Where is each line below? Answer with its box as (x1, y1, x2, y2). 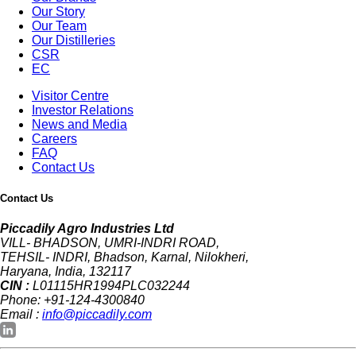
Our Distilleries (32, 33, 115, 47)
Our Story (32, 4, 85, 18)
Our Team (32, 18, 87, 33)
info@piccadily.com (42, 308, 152, 322)
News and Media (32, 117, 127, 131)
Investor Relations (32, 103, 133, 117)
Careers (32, 131, 77, 145)
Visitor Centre (32, 88, 109, 103)
